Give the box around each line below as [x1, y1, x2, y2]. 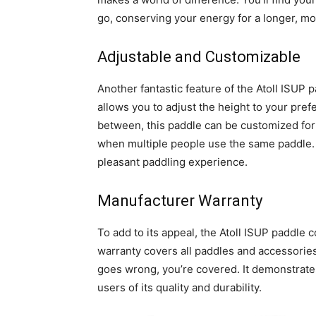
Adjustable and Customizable [97, 48, 300, 66]
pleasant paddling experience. [97, 155, 248, 169]
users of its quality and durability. [97, 281, 262, 294]
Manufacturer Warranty [97, 192, 262, 209]
